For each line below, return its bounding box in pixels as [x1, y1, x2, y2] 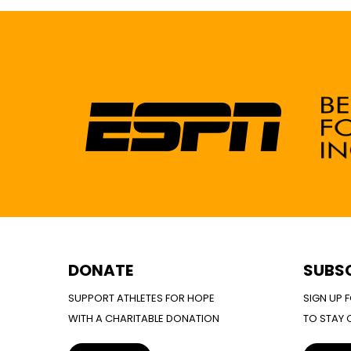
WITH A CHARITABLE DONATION [68, 310, 219, 326]
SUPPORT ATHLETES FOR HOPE [68, 290, 215, 306]
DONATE [68, 259, 133, 281]
